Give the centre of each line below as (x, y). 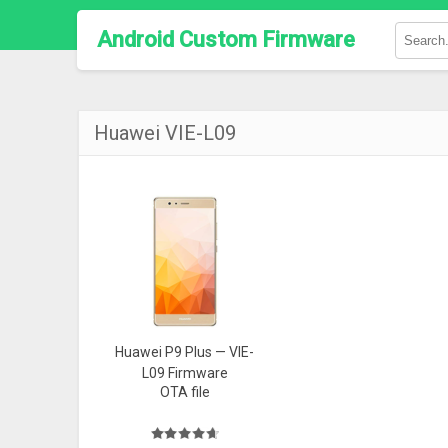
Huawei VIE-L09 (165, 133)
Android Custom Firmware (226, 39)
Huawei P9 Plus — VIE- (185, 351)
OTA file (184, 391)
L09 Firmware (184, 372)
